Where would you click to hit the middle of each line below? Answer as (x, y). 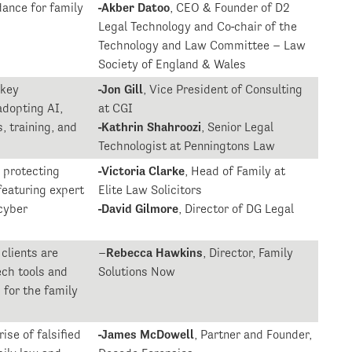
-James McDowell (147, 335)
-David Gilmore (139, 209)
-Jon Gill (121, 90)
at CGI (116, 108)
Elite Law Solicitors (150, 190)
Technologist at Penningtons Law (187, 146)
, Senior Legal (238, 127)
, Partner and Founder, (253, 335)
